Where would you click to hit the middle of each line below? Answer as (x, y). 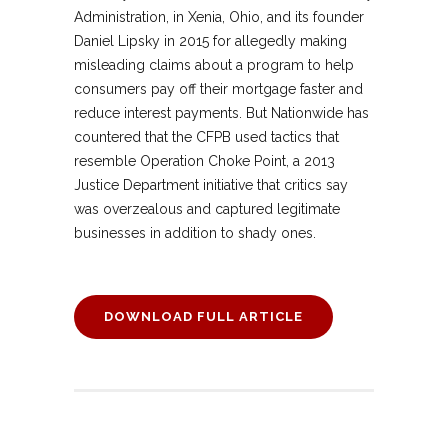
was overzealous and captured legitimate (207, 209)
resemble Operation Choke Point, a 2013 (204, 161)
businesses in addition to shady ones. (195, 233)
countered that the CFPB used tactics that (206, 137)
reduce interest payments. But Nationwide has (221, 113)
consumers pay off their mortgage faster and (218, 89)
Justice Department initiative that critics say (211, 185)
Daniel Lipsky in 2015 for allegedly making (210, 41)
